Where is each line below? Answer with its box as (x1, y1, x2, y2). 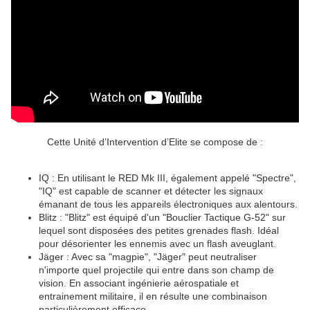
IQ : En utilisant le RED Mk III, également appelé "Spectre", (39, 172, 296, 183)
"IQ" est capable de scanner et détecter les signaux (39, 185, 263, 197)
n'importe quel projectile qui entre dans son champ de (39, 264, 274, 275)
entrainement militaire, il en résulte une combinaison (39, 291, 267, 302)
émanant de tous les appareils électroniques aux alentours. (39, 199, 298, 210)
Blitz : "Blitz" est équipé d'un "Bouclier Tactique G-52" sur (39, 212, 286, 223)
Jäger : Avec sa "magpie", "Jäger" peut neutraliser (39, 251, 257, 262)
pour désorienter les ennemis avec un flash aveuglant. (39, 238, 276, 249)
